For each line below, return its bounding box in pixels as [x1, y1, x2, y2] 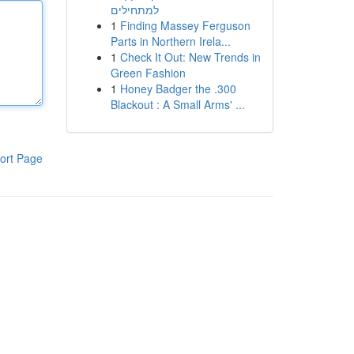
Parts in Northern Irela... [110, 33, 231, 49]
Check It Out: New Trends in [119, 49, 261, 65]
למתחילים [110, 2, 159, 17]
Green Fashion [110, 65, 186, 81]
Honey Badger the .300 [119, 81, 236, 96]
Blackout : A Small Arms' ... [110, 96, 245, 112]
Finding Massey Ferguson [119, 17, 250, 33]
